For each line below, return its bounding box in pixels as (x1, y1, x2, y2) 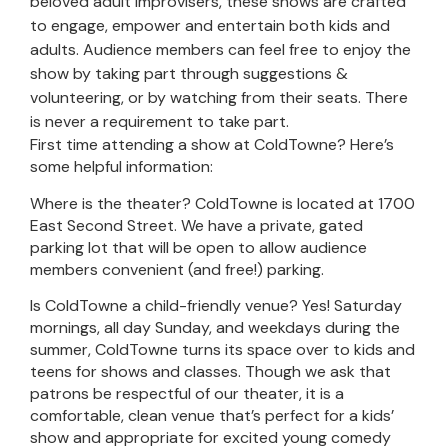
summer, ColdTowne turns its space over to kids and (30, 339, 415, 361)
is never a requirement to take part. (30, 111, 289, 133)
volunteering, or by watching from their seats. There (30, 87, 408, 109)
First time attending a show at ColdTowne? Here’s (30, 134, 394, 156)
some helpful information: (30, 156, 213, 178)
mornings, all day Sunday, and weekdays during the (30, 317, 400, 339)
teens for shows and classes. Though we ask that (30, 361, 391, 383)
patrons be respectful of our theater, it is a (30, 383, 344, 405)
